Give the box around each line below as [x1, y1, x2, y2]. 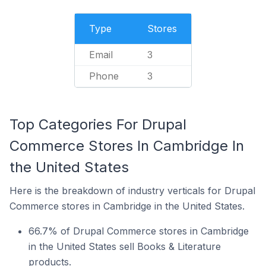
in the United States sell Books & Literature [28, 240, 221, 252]
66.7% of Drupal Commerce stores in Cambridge [28, 225, 249, 237]
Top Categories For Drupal [9, 116, 186, 133]
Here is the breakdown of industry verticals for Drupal [9, 185, 255, 197]
